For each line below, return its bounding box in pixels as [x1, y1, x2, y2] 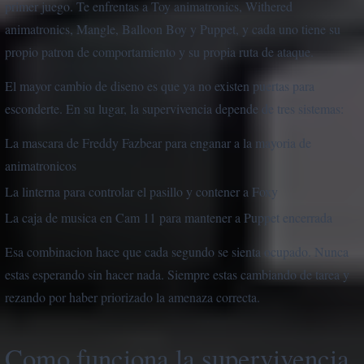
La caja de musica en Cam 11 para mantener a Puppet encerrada [5, 209, 332, 227]
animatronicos [5, 157, 76, 175]
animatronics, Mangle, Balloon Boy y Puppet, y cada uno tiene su [5, 20, 340, 38]
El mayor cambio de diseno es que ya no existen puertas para [5, 77, 314, 95]
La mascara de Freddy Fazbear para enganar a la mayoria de [5, 134, 311, 152]
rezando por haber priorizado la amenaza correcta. [5, 288, 260, 306]
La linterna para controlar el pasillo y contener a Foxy [5, 183, 278, 201]
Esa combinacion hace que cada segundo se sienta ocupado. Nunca [5, 243, 349, 261]
